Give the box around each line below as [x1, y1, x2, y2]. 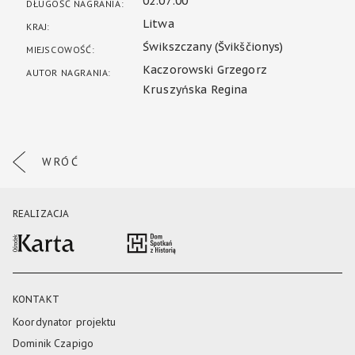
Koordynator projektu [13, 315, 116, 330]
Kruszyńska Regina [143, 82, 248, 97]
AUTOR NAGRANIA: [26, 67, 111, 78]
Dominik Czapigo [13, 336, 94, 351]
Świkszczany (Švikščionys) [143, 40, 284, 54]
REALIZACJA [13, 207, 70, 219]
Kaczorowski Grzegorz [143, 63, 267, 77]
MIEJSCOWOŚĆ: [26, 44, 95, 55]
